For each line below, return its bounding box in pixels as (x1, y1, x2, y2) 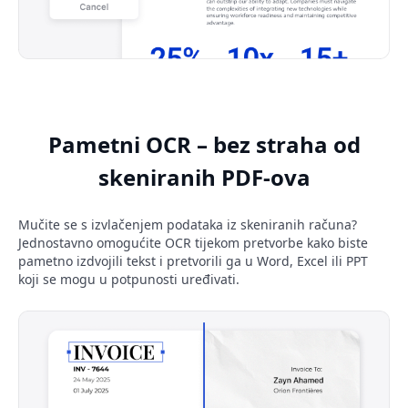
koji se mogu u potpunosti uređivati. (18, 270, 240, 289)
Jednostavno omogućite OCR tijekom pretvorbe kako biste (18, 234, 368, 252)
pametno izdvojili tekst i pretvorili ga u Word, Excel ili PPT (18, 252, 368, 270)
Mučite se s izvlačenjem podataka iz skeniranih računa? (18, 216, 357, 234)
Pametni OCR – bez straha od (47, 129, 361, 160)
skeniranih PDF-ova (97, 162, 311, 193)
